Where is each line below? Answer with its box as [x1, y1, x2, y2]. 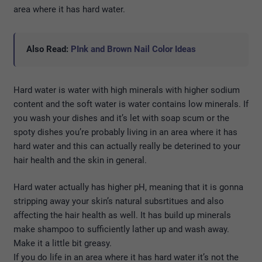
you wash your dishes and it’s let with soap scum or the [13, 112, 229, 123]
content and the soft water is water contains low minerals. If [13, 98, 249, 109]
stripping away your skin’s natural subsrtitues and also [13, 196, 224, 207]
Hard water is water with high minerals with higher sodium [13, 84, 240, 95]
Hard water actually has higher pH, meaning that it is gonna [13, 182, 243, 193]
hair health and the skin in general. [13, 154, 147, 166]
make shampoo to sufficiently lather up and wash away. [13, 224, 229, 235]
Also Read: [26, 43, 71, 54]
